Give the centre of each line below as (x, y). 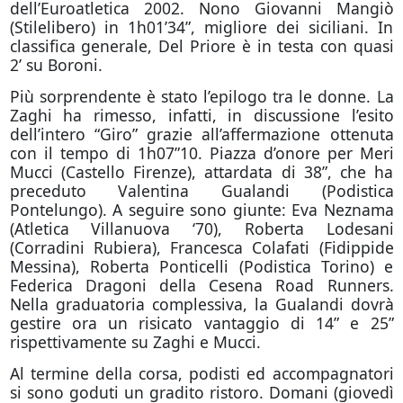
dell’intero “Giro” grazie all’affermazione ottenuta (201, 134)
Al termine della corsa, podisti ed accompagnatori (201, 373)
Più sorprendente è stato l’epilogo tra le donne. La (201, 96)
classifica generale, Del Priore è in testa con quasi (201, 46)
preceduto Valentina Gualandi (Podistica (201, 191)
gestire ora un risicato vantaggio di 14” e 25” (201, 323)
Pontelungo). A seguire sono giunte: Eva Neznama (201, 210)
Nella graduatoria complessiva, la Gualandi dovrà (201, 304)
